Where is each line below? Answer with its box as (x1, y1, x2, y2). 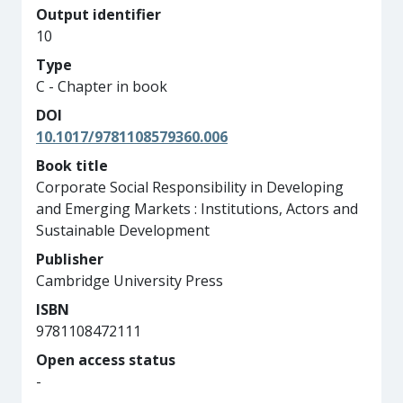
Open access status (36, 350, 175, 370)
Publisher (36, 249, 103, 269)
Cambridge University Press (36, 271, 223, 291)
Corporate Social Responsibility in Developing (36, 177, 344, 197)
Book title (36, 156, 108, 175)
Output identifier (36, 4, 161, 24)
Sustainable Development (36, 220, 210, 240)
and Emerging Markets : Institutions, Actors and (36, 199, 358, 219)
